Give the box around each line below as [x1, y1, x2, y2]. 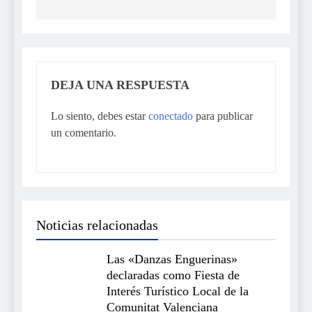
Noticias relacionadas [36, 217, 158, 233]
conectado [148, 110, 193, 123]
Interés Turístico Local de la [107, 284, 249, 299]
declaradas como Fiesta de [107, 268, 240, 283]
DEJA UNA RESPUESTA [51, 78, 189, 93]
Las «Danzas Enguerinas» [107, 252, 237, 267]
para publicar [193, 110, 253, 123]
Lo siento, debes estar [51, 110, 148, 123]
